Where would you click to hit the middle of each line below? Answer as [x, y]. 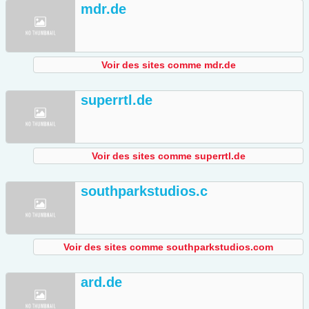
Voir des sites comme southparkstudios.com [168, 247]
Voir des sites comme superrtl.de [168, 156]
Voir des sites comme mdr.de [168, 65]
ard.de [101, 282]
